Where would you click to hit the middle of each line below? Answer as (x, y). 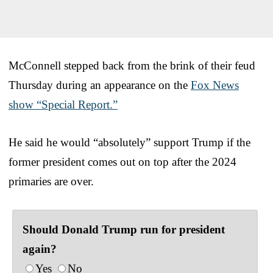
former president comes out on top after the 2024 (122, 161)
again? (40, 249)
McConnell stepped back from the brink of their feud (132, 65)
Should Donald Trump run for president (124, 229)
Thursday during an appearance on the (100, 85)
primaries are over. (51, 181)
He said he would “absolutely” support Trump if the (129, 142)
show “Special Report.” (63, 104)
